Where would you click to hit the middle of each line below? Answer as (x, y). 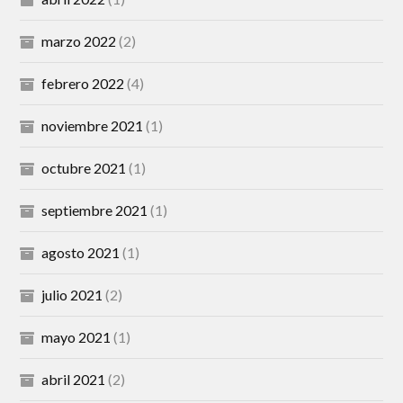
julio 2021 (72, 295)
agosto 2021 (81, 253)
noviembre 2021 (93, 126)
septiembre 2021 (95, 210)
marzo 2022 (79, 41)
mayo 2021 (76, 337)
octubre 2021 (84, 168)
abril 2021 (74, 380)
